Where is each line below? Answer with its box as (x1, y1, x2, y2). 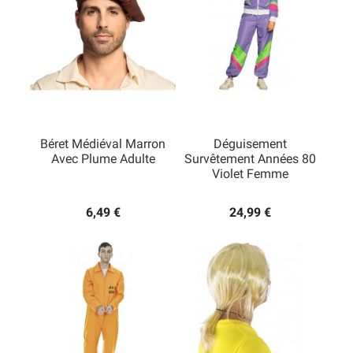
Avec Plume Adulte (50, 151, 155, 167)
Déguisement (214, 136, 287, 152)
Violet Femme (212, 166, 288, 182)
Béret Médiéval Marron (40, 136, 165, 152)
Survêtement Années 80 (184, 151, 316, 167)
